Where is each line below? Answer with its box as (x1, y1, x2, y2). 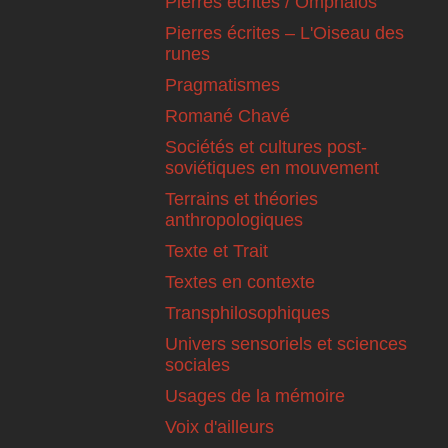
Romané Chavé (165, 106, 290, 127)
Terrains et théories (165, 189, 318, 210)
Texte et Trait (165, 241, 268, 262)
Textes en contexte (165, 272, 315, 293)
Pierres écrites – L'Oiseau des (165, 23, 404, 44)
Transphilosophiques (165, 303, 330, 324)
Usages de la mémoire (165, 386, 345, 407)
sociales (165, 355, 230, 376)
